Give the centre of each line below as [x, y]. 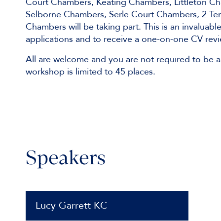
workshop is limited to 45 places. [92, 72]
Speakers [66, 159]
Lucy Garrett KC [71, 205]
